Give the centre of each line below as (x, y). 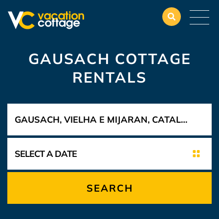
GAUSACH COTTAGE (109, 59)
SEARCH (109, 188)
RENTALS (109, 77)
